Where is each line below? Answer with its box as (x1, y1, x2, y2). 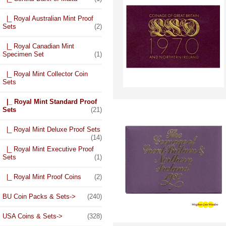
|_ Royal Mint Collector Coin (3, 70, 88, 78)
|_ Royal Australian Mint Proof (3, 15, 93, 23)
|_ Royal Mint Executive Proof (3, 145, 94, 153)
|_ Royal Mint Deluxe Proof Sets (3, 126, 100, 134)
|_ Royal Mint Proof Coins (3, 173, 81, 181)
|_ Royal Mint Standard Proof (3, 98, 97, 106)
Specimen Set (3, 50, 44, 59)
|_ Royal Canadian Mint (3, 42, 74, 50)
